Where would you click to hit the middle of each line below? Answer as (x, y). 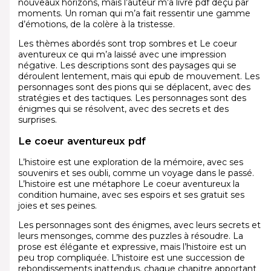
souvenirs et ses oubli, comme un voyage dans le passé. (136, 173)
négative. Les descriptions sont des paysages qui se (127, 65)
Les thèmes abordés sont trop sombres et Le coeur (127, 43)
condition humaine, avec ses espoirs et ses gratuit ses (131, 195)
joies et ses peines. (57, 206)
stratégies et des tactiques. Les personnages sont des (132, 98)
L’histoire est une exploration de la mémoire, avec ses (130, 162)
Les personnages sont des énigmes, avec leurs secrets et (139, 225)
